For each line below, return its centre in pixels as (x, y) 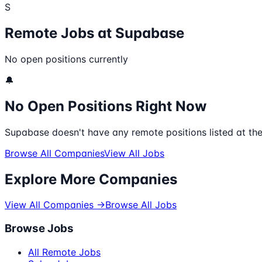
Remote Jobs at (60, 33)
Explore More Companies (91, 179)
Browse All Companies (54, 153)
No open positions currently (66, 59)
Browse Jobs (39, 229)
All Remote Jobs (64, 252)
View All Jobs (134, 153)
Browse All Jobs (141, 205)
